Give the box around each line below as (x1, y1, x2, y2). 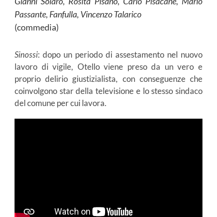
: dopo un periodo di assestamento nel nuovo (38, 49, 202, 60)
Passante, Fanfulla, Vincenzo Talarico (15, 9, 141, 20)
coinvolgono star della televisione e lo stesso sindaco (15, 86, 202, 96)
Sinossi (15, 49, 38, 60)
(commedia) (15, 22, 59, 33)
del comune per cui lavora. (15, 98, 107, 108)
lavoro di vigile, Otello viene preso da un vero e (15, 62, 202, 72)
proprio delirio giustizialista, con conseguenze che (15, 74, 202, 84)
